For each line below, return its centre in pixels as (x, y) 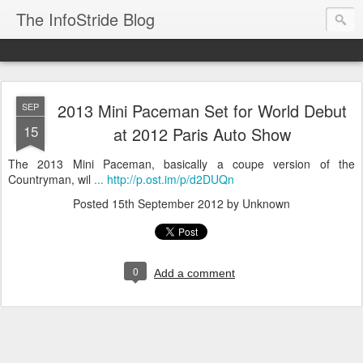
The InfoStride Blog (85, 19)
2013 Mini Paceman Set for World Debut (202, 111)
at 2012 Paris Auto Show (202, 134)
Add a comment (194, 273)
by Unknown (257, 203)
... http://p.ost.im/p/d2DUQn (164, 179)
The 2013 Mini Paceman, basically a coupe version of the (181, 164)
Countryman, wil (51, 179)
